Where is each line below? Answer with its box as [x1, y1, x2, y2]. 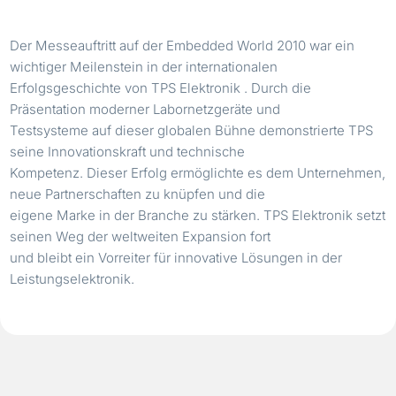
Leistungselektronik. [10, 270, 135, 287]
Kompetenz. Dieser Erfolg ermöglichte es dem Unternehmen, [10, 164, 386, 181]
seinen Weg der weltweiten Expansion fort [10, 227, 271, 245]
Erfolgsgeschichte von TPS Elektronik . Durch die [10, 79, 312, 96]
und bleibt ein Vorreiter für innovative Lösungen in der [10, 248, 343, 266]
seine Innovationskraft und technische [10, 142, 246, 160]
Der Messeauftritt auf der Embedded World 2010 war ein [10, 36, 355, 54]
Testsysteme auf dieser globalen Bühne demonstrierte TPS [10, 121, 374, 139]
